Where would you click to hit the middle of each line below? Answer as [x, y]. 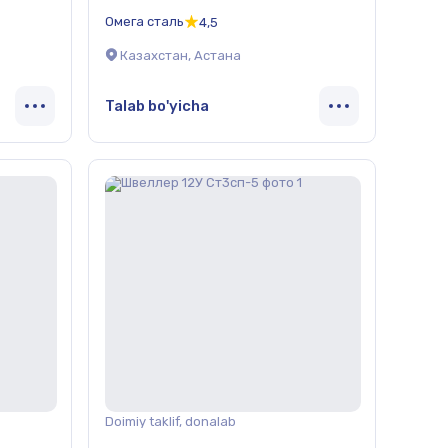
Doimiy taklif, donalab [170, 421]
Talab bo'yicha [157, 105]
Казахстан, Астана [180, 56]
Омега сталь [144, 21]
